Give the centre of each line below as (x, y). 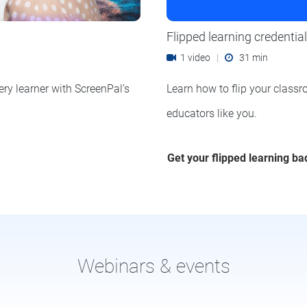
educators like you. (211, 113)
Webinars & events (153, 266)
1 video (196, 57)
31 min (250, 57)
